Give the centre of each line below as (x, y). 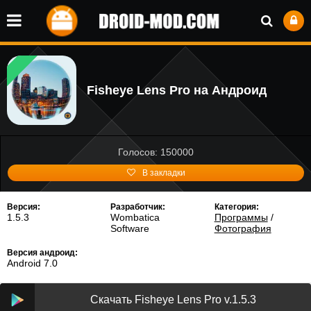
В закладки (163, 173)
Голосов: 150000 (156, 152)
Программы (241, 217)
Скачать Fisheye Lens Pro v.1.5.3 (173, 300)
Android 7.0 (32, 263)
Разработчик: (138, 207)
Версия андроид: (42, 253)
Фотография (243, 228)
